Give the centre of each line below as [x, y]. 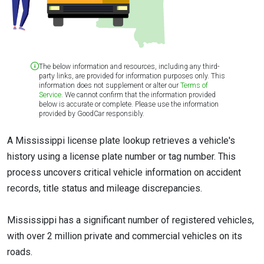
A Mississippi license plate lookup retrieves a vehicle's [121, 141]
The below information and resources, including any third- [129, 67]
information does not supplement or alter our [110, 85]
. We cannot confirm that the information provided [138, 95]
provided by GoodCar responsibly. [92, 114]
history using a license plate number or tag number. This [121, 156]
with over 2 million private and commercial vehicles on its [125, 236]
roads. [20, 252]
